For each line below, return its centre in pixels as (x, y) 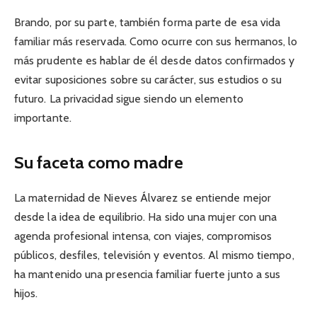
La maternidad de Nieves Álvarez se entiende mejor (143, 198)
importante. (43, 117)
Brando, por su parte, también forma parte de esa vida (148, 22)
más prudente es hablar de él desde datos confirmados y (155, 60)
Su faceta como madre (99, 163)
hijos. (26, 294)
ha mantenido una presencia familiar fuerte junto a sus (148, 275)
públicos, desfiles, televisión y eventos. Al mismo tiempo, (154, 255)
